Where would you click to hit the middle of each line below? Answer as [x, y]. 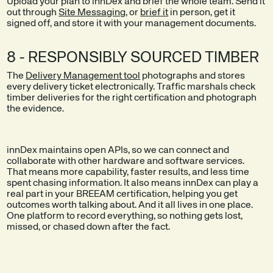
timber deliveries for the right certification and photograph [132, 98]
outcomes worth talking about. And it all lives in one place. [130, 205]
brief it [154, 12]
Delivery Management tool [83, 76]
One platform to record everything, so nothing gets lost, [125, 216]
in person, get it [202, 12]
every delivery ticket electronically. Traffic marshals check [131, 87]
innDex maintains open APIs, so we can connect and [118, 150]
